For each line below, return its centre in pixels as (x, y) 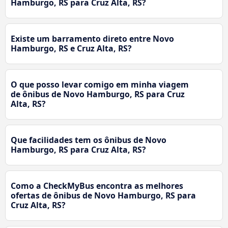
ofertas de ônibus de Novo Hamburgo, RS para (103, 196)
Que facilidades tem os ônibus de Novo (89, 140)
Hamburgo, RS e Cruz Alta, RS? (71, 49)
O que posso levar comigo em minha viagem (100, 85)
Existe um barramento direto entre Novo (92, 39)
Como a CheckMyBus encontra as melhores (97, 186)
